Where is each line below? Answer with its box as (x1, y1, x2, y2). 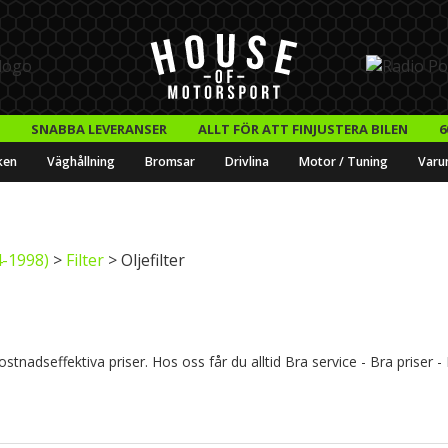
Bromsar (145, 153, 195, 171)
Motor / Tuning (299, 153, 388, 171)
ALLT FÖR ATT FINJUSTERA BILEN (197, 119, 408, 138)
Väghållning (47, 153, 115, 171)
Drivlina (225, 153, 269, 171)
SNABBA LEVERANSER (30, 119, 167, 138)
